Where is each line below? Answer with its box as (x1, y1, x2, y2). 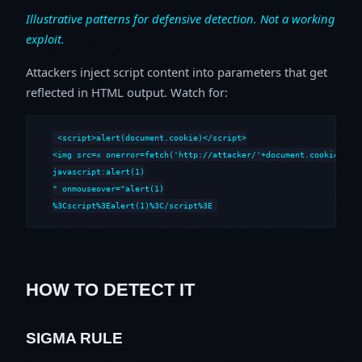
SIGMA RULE (26, 329, 123, 347)
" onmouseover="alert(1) (53, 183, 164, 194)
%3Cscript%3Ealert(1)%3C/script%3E (53, 200, 213, 211)
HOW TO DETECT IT (26, 279, 195, 300)
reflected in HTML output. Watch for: (26, 83, 228, 100)
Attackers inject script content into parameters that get (26, 63, 327, 80)
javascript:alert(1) (53, 166, 145, 177)
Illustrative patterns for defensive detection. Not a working (26, 10, 335, 27)
